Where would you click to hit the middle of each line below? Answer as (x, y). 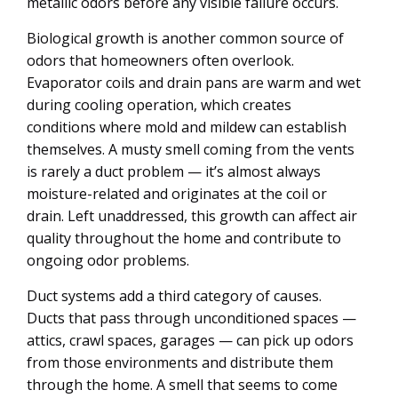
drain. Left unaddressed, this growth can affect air (192, 216)
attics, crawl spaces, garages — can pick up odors (190, 340)
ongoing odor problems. (108, 260)
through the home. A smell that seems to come (182, 385)
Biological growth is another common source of (185, 38)
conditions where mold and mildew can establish (187, 127)
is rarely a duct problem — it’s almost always (174, 171)
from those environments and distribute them (180, 362)
